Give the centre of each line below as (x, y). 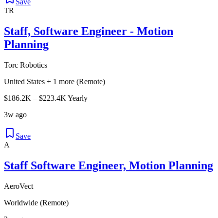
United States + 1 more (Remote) (54, 81)
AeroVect (18, 186)
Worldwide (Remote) (36, 202)
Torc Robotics (26, 65)
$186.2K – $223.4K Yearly (46, 98)
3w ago (15, 114)
